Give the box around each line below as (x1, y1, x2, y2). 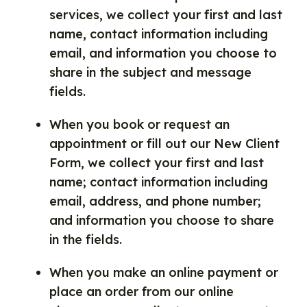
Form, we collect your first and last (49, 155, 264, 171)
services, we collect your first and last (49, 7, 282, 23)
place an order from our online (49, 284, 234, 299)
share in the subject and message (49, 64, 251, 80)
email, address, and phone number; (49, 193, 261, 209)
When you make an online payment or (49, 265, 278, 280)
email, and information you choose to (49, 45, 277, 61)
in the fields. (49, 232, 122, 247)
